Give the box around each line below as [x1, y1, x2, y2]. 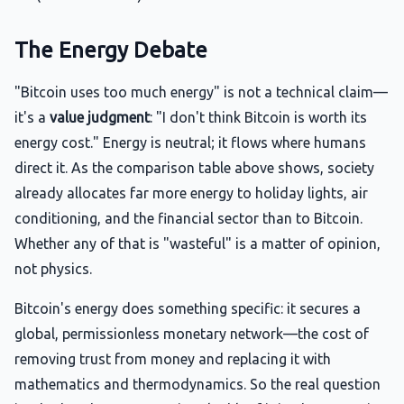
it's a [14, 109, 50, 125]
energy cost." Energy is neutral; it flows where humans [14, 134, 366, 151]
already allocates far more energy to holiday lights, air [14, 185, 368, 201]
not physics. [14, 261, 92, 277]
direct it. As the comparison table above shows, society [14, 160, 374, 176]
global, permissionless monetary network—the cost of [14, 326, 369, 342]
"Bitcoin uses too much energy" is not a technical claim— [14, 84, 388, 100]
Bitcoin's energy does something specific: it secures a [14, 300, 361, 317]
